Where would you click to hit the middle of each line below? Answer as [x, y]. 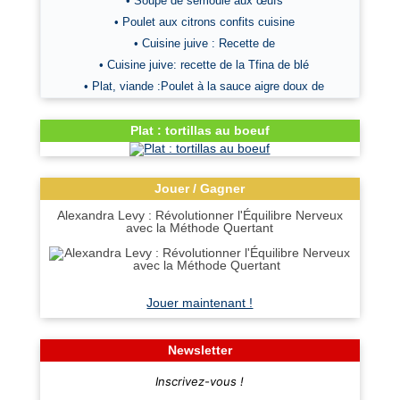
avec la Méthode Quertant [200, 228]
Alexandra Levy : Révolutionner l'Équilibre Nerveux [200, 216]
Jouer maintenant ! [200, 303]
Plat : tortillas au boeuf [200, 131]
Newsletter [200, 350]
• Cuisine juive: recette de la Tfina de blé [204, 65]
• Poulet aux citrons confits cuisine [204, 22]
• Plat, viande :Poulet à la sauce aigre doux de [204, 87]
